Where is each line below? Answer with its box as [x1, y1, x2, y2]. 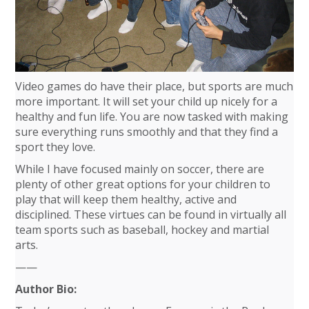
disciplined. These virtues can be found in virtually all [15, 206, 287, 222]
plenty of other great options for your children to [15, 176, 271, 192]
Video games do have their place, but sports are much [15, 78, 294, 94]
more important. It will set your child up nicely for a [15, 93, 278, 109]
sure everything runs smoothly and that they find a [15, 123, 279, 139]
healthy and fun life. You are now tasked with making [15, 108, 289, 124]
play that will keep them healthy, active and [15, 191, 237, 207]
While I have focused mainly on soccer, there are [15, 161, 265, 177]
